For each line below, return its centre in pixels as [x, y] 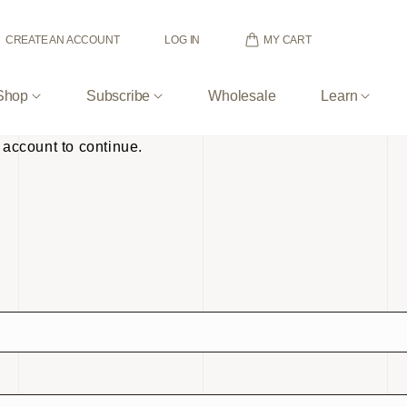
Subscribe [119, 96]
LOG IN [183, 40]
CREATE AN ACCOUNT [62, 40]
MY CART [288, 40]
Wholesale [242, 96]
